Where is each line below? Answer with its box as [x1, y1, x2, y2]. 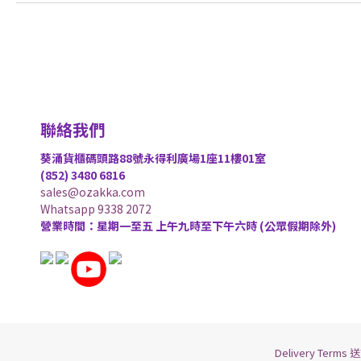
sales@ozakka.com [40, 183, 145, 200]
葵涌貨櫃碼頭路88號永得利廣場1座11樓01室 [40, 149, 266, 166]
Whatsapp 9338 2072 [40, 200, 151, 217]
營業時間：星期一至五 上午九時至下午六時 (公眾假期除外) [40, 217, 336, 234]
